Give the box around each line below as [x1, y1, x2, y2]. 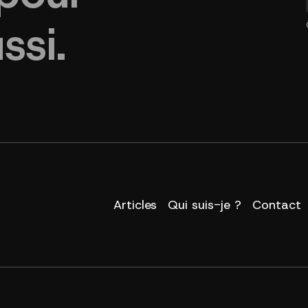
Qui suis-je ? [168, 196, 241, 213]
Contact [252, 196, 301, 213]
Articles [113, 196, 157, 213]
